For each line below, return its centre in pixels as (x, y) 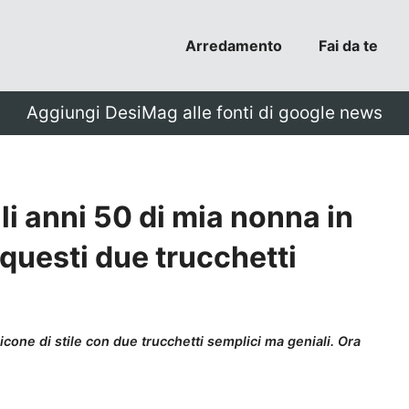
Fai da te (348, 46)
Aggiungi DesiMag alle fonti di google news (204, 113)
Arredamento (234, 46)
